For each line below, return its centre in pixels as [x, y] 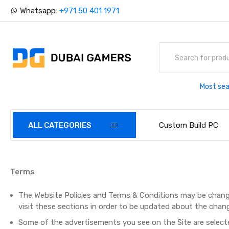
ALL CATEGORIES [60, 125]
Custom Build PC [189, 125]
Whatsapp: [39, 11]
